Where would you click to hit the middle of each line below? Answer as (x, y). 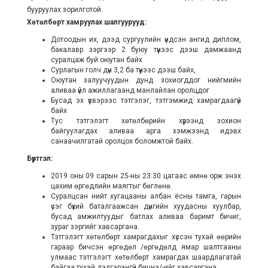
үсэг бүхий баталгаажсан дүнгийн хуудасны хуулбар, (146, 207)
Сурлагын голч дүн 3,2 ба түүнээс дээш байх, (123, 70)
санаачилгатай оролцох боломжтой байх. (122, 141)
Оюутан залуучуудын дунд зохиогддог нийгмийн (146, 80)
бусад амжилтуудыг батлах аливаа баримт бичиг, (146, 217)
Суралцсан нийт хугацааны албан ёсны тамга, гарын (146, 197)
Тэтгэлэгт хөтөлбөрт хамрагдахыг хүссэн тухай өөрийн (146, 237)
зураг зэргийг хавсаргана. (95, 227)
